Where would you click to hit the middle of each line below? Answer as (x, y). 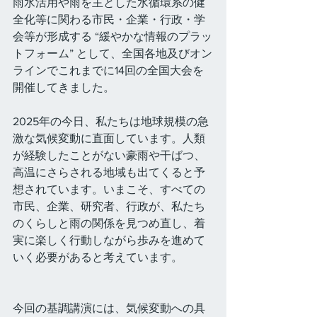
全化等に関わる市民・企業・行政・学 (109, 19)
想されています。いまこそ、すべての (109, 189)
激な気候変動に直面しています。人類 (109, 138)
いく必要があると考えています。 (98, 257)
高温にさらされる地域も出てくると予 (109, 172)
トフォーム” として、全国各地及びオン (113, 53)
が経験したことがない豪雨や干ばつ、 (109, 155)
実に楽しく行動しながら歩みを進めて (109, 240)
